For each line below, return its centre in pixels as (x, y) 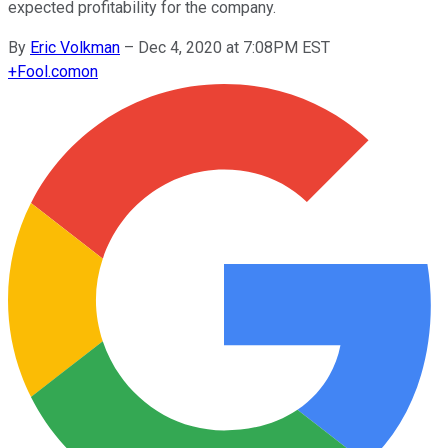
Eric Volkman (75, 47)
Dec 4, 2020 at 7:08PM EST (234, 47)
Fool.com (49, 71)
